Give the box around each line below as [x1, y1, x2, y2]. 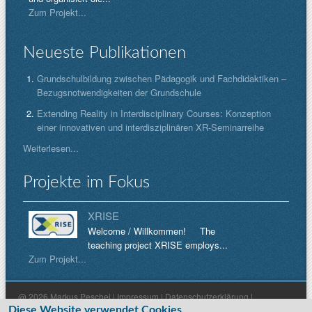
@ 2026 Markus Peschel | [16, 290, 117, 302]
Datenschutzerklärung [165, 290, 249, 302]
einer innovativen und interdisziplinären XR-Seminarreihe [37, 120, 264, 134]
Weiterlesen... [23, 141, 79, 155]
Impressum [117, 290, 159, 302]
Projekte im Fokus [23, 174, 150, 191]
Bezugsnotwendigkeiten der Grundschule [37, 86, 201, 99]
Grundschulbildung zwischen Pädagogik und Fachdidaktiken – [37, 72, 286, 85]
